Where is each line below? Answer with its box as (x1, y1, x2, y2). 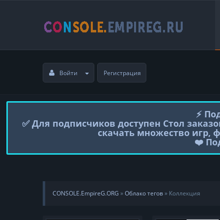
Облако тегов (125, 189, 163, 197)
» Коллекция (163, 189, 200, 197)
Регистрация (104, 68, 141, 77)
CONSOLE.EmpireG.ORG (53, 189, 119, 197)
